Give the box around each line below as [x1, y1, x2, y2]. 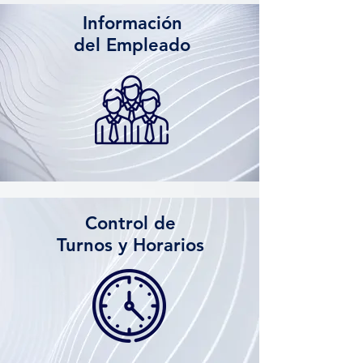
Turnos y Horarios [56, 234, 204, 256]
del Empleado [74, 34, 190, 56]
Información [82, 12, 182, 34]
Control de [84, 212, 176, 234]
